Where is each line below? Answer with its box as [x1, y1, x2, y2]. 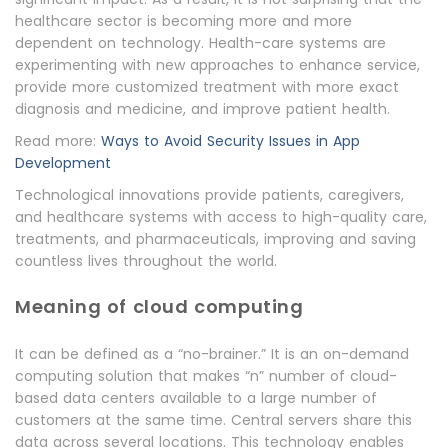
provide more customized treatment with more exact [15, 77, 399, 97]
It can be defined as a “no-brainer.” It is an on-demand [15, 344, 409, 364]
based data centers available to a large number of [15, 388, 377, 408]
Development [15, 153, 111, 173]
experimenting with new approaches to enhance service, [15, 55, 420, 75]
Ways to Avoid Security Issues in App [101, 131, 360, 151]
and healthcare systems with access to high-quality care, [15, 207, 427, 227]
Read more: [15, 131, 101, 151]
